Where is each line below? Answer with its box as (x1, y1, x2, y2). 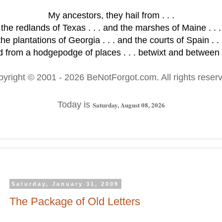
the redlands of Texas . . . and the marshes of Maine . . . (1, 23, 221, 33)
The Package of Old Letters (9, 195, 140, 208)
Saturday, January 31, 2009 (11, 181, 119, 187)
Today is (57, 100, 93, 110)
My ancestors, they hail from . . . (48, 10, 174, 20)
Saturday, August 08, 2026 (92, 100, 165, 110)
